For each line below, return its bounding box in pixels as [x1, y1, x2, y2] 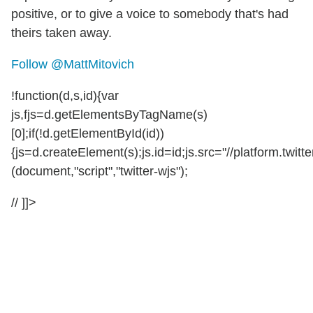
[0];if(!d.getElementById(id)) [11, 126, 164, 140]
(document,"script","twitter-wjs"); [11, 163, 188, 178]
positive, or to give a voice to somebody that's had [11, 6, 289, 21]
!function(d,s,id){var [11, 88, 119, 103]
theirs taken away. [11, 25, 112, 40]
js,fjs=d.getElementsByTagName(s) [11, 107, 208, 122]
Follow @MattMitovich [11, 57, 134, 71]
